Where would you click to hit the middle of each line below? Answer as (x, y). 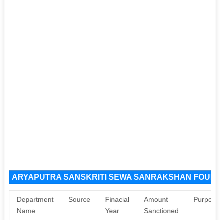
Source (79, 199)
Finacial (117, 199)
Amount (156, 199)
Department (35, 199)
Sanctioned (161, 210)
